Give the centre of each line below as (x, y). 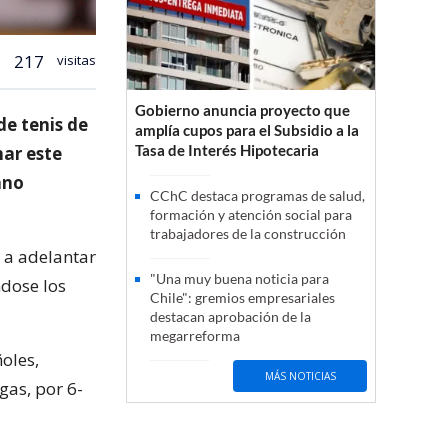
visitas (75, 59)
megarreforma (195, 336)
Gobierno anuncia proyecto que (242, 110)
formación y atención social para (251, 215)
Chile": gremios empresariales (242, 298)
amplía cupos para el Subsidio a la (247, 130)
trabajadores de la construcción (248, 234)
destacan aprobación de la (230, 317)
